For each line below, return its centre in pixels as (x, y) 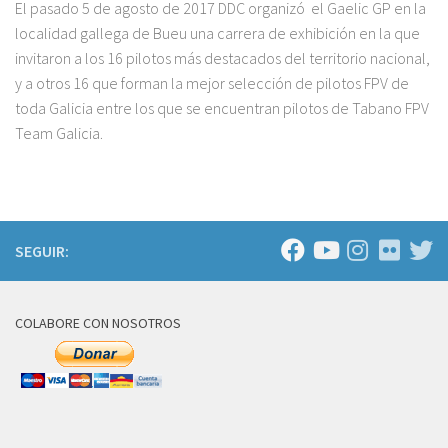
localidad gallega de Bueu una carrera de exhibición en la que (217, 32)
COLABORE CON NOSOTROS (98, 322)
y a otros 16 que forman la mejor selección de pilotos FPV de (212, 82)
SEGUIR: (42, 250)
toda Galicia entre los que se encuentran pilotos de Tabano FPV (222, 107)
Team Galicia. (59, 132)
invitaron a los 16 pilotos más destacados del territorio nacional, (222, 57)
